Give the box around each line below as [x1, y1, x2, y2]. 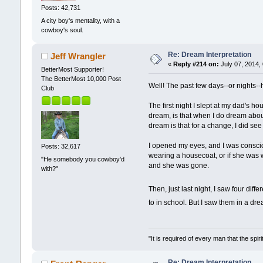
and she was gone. [149, 161, 210, 170]
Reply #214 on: [173, 60, 219, 68]
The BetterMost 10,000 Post [41, 75, 121, 82]
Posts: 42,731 [41, 4, 80, 12]
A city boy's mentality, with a [41, 16, 120, 24]
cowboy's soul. [41, 26, 83, 33]
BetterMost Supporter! [41, 65, 104, 73]
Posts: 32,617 [41, 143, 80, 150]
